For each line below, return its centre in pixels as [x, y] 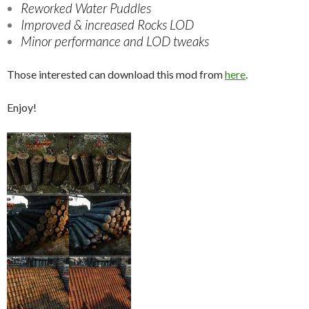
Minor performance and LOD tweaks [115, 41]
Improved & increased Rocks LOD [107, 24]
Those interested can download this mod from [116, 74]
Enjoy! [22, 107]
